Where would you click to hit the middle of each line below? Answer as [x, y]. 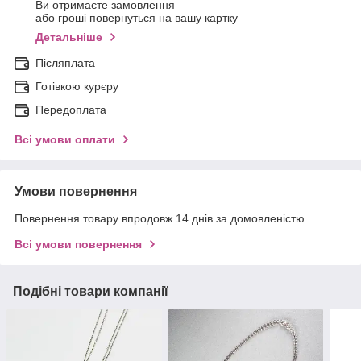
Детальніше [69, 37]
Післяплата [65, 63]
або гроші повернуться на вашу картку [137, 18]
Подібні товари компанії [91, 292]
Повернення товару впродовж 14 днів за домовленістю [160, 219]
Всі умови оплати [65, 140]
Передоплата [71, 110]
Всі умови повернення [78, 245]
